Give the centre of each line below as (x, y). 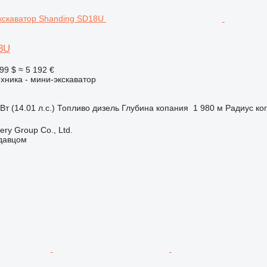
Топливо (73, 108)
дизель (105, 108)
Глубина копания (155, 108)
